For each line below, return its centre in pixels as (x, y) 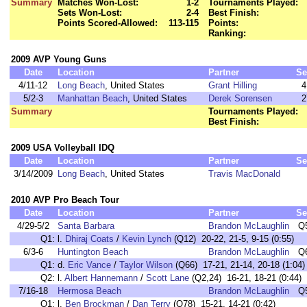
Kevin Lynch (147, 239)
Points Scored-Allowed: (108, 23)
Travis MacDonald (244, 174)
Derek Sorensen (240, 98)
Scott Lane (168, 278)
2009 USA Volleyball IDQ (63, 148)
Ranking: (227, 33)
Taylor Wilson (146, 265)
